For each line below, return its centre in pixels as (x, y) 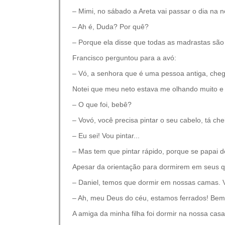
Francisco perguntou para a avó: (124, 58)
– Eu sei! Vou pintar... (106, 136)
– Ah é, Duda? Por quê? (110, 27)
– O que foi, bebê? (102, 104)
